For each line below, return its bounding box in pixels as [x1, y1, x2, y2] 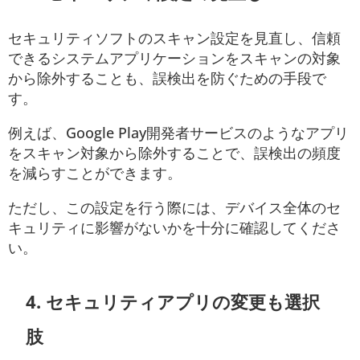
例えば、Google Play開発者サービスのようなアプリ [8, 123, 349, 143]
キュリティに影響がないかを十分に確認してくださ [8, 218, 341, 238]
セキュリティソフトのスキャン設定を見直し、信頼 [8, 28, 341, 48]
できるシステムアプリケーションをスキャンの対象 [8, 48, 341, 68]
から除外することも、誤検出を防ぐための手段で [8, 68, 326, 88]
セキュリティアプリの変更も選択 [45, 289, 320, 313]
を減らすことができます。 [8, 163, 182, 183]
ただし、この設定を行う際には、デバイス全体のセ [8, 198, 341, 218]
